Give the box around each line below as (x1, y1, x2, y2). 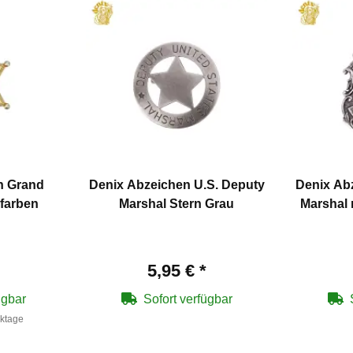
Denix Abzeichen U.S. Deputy (88, 178, 265, 192)
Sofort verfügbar (143, 292, 232, 307)
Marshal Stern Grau (119, 197, 234, 211)
